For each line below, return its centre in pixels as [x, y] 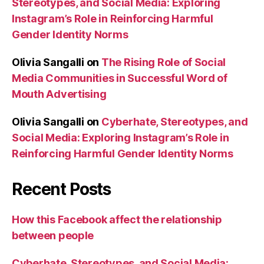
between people [53, 235]
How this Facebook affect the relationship [117, 220]
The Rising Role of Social [164, 62]
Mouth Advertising [59, 94]
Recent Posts [62, 189]
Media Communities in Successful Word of [120, 78]
